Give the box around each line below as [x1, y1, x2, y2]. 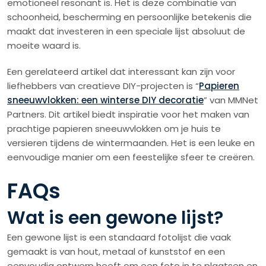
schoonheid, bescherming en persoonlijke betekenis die [7, 11, 252, 24]
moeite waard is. [7, 39, 81, 52]
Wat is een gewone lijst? [7, 205, 223, 231]
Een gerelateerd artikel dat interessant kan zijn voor [7, 65, 235, 78]
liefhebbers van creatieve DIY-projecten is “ [7, 80, 199, 93]
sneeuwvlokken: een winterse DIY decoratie [7, 94, 204, 107]
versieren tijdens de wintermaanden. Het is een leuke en [7, 137, 255, 150]
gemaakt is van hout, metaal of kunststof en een [7, 245, 225, 258]
